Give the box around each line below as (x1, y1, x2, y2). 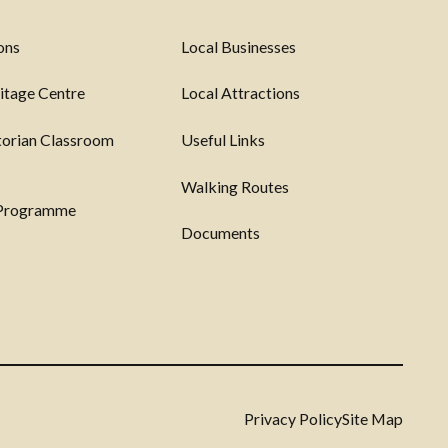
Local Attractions (180, 83, 300, 103)
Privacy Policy (243, 408, 342, 428)
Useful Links (180, 129, 265, 149)
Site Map (341, 408, 403, 428)
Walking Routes (180, 176, 289, 196)
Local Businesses (180, 36, 296, 56)
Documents (180, 223, 260, 243)
